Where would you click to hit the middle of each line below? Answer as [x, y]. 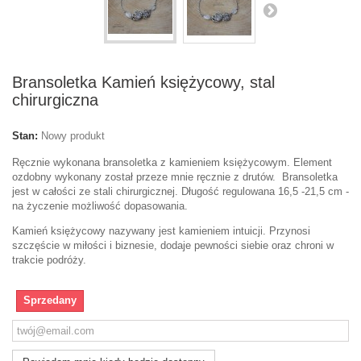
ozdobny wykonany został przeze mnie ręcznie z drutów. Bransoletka [175, 177]
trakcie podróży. [49, 260]
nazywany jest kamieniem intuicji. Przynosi [210, 231]
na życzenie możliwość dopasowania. [100, 206]
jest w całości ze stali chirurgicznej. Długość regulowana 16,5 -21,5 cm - [180, 192]
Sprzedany [50, 301]
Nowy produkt [73, 136]
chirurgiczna [55, 100]
